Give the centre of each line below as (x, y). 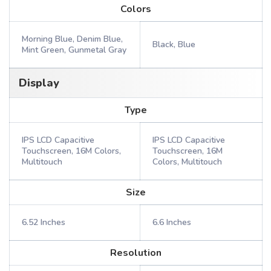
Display (39, 83)
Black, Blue (174, 44)
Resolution (136, 253)
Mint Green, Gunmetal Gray (74, 50)
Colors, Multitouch (187, 162)
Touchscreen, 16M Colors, (71, 151)
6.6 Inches (172, 222)
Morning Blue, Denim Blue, (72, 39)
